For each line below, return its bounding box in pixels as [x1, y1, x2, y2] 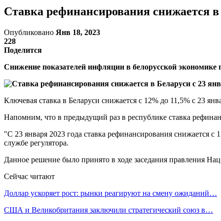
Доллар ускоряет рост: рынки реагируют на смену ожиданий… [4, 188, 217, 197]
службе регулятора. [4, 138, 69, 147]
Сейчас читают [4, 172, 55, 181]
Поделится [4, 45, 42, 54]
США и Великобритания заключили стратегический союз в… [4, 205, 213, 214]
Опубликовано [4, 28, 56, 37]
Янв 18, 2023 [56, 28, 100, 37]
